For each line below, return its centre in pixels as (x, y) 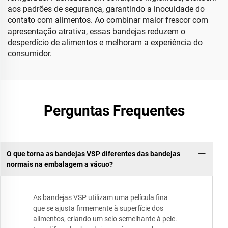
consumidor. (30, 54)
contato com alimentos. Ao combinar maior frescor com (108, 20)
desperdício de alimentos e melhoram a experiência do (105, 42)
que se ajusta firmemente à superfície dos (98, 208)
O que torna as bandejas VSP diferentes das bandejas (93, 153)
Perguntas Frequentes (114, 111)
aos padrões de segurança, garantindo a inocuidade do (106, 9)
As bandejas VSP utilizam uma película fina (101, 198)
